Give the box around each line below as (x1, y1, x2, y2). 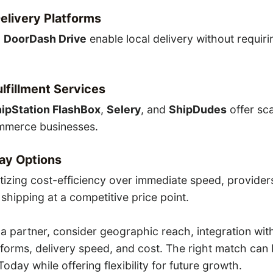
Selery (106, 103, 141, 116)
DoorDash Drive (3, 32, 87, 46)
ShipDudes (168, 103, 227, 116)
